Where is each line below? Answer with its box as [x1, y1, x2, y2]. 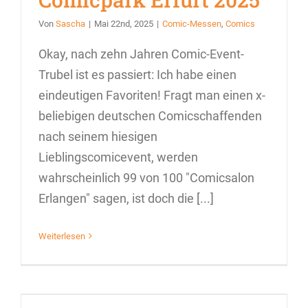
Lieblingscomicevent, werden [38, 149, 198, 164]
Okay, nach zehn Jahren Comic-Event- [38, 46, 244, 61]
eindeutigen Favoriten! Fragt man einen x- [38, 87, 265, 102]
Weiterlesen [38, 230, 85, 241]
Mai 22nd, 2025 [94, 18, 153, 29]
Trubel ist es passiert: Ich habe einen [38, 67, 236, 82]
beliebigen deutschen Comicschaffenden [38, 108, 262, 123]
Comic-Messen [162, 18, 221, 29]
